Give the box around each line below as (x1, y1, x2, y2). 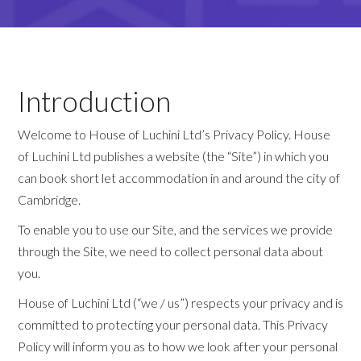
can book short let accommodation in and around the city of (18, 170, 340, 186)
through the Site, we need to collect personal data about (18, 243, 323, 259)
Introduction (18, 84, 171, 118)
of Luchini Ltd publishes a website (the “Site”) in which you (18, 148, 329, 164)
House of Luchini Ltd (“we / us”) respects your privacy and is (18, 295, 343, 311)
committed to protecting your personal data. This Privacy (18, 317, 328, 333)
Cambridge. (18, 192, 83, 208)
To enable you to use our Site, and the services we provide (18, 222, 333, 238)
